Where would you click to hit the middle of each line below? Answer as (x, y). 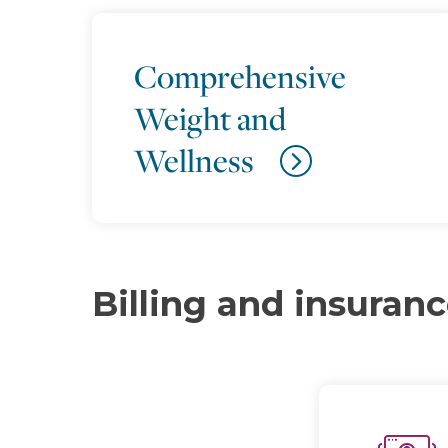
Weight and (210, 118)
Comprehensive (240, 76)
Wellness (194, 160)
